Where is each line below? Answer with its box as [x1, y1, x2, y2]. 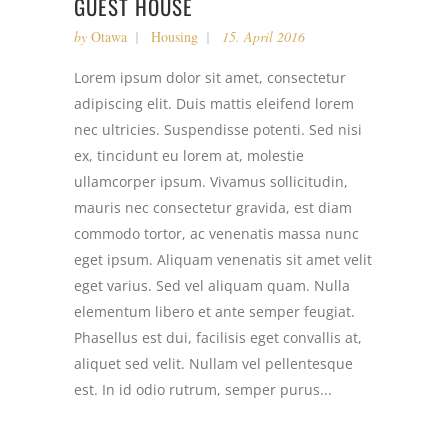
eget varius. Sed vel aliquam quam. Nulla [74, 276, 350, 295]
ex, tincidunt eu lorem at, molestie [74, 146, 304, 165]
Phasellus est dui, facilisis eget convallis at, [74, 328, 362, 347]
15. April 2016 [222, 27, 305, 46]
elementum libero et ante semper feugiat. [74, 302, 355, 321]
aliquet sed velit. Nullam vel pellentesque [74, 354, 353, 373]
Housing [151, 27, 198, 46]
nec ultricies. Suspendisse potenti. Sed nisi [74, 120, 362, 139]
